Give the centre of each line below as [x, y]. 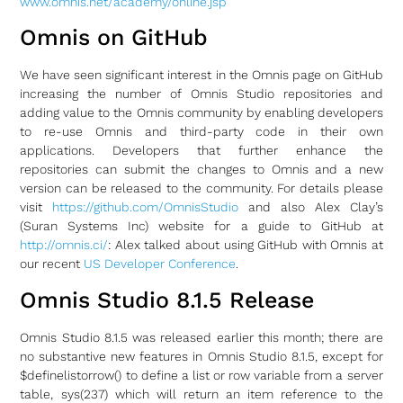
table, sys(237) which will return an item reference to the [201, 394]
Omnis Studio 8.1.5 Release [167, 300]
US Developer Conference [160, 264]
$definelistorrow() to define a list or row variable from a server [201, 375]
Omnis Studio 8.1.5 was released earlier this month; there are [201, 337]
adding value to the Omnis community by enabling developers [201, 113]
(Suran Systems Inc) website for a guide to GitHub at [201, 226]
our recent [52, 264]
